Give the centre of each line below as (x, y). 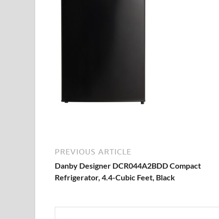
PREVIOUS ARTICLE (93, 152)
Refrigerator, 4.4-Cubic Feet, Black (115, 177)
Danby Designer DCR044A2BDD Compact (128, 165)
